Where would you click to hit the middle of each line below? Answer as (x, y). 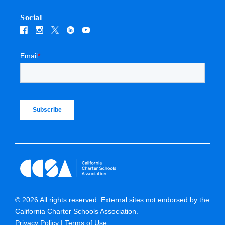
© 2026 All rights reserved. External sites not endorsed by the (112, 200)
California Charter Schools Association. (77, 211)
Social (31, 17)
